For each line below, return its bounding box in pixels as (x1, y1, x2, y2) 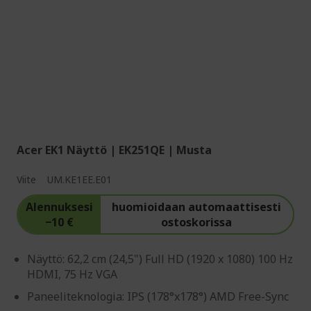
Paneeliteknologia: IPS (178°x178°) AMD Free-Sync (27, 289, 289, 305)
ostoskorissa (161, 215, 233, 230)
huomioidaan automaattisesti (112, 199, 282, 215)
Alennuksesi (25, 199, 93, 215)
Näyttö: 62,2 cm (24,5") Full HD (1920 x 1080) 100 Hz (27, 251, 293, 267)
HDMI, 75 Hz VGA (27, 267, 117, 283)
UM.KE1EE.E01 (47, 173, 112, 187)
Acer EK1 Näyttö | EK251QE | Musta (17, 142, 212, 158)
